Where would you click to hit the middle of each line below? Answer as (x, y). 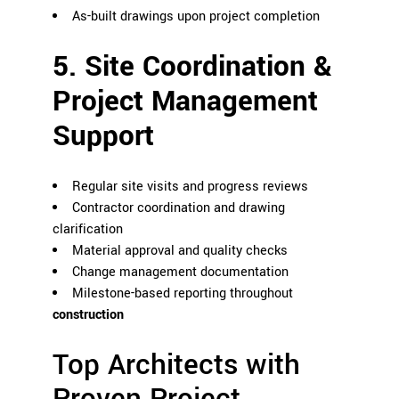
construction (88, 315)
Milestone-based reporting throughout (183, 294)
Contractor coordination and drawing (179, 208)
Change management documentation (180, 273)
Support (103, 137)
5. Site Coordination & (192, 67)
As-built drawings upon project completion (196, 17)
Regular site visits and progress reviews (190, 187)
